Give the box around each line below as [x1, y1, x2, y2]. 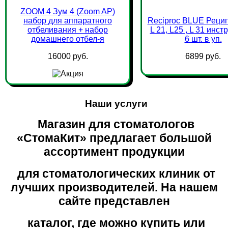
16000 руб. [47, 52, 88, 61]
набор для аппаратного [23, 16, 112, 25]
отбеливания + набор [27, 25, 108, 34]
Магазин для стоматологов [38, 118, 194, 131]
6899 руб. [185, 52, 221, 61]
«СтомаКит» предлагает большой [16, 131, 212, 145]
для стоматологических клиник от [17, 167, 215, 180]
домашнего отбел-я [31, 35, 104, 43]
